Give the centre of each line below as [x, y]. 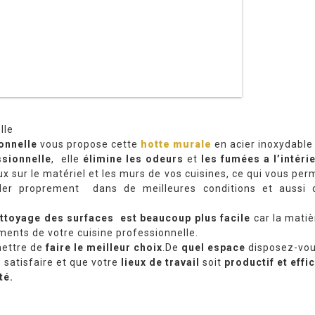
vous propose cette [89, 144]
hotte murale [176, 144]
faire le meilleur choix [104, 247]
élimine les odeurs [133, 159]
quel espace [213, 247]
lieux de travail [159, 262]
